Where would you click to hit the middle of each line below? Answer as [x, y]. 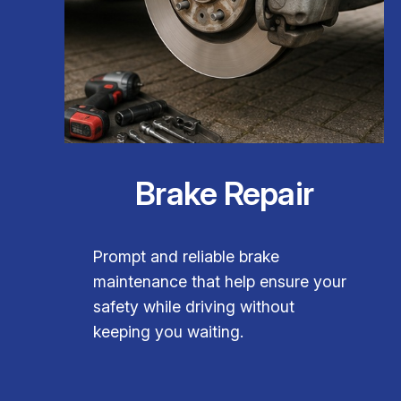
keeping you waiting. [168, 331]
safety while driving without [194, 306]
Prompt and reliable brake [186, 256]
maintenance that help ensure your [220, 281]
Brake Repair [224, 193]
